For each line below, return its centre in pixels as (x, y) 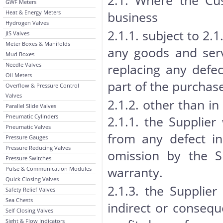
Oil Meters (19, 75)
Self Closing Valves (29, 210)
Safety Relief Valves (30, 189)
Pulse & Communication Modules (49, 168)
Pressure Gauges (27, 137)
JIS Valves (17, 33)
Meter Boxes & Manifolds (38, 44)
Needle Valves (23, 64)
